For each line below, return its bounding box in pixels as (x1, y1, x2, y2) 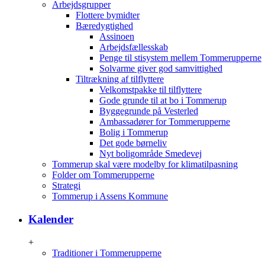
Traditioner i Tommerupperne (52, 247, 161, 258)
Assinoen (99, 31, 134, 42)
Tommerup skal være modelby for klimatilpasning (52, 159, 238, 170)
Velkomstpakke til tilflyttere (99, 85, 202, 95)
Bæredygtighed (76, 21, 133, 31)
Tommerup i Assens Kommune (52, 191, 168, 202)
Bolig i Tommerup (99, 127, 168, 138)
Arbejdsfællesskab (99, 42, 168, 53)
